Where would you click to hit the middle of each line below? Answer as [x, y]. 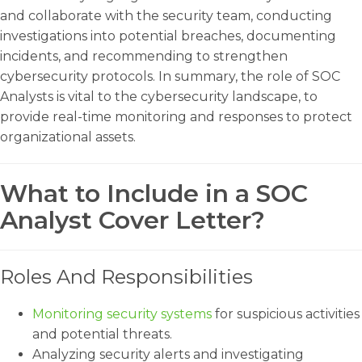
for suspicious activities [286, 314]
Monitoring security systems [122, 314]
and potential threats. [102, 334]
